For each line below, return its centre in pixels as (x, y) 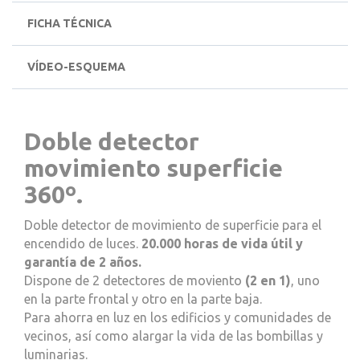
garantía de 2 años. (83, 262)
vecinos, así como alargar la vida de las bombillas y (174, 336)
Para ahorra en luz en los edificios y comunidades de (178, 317)
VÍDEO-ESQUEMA (76, 67)
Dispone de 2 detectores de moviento (135, 280)
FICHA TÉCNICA (70, 23)
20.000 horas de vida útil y (221, 243)
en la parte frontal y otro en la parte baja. (143, 299)
